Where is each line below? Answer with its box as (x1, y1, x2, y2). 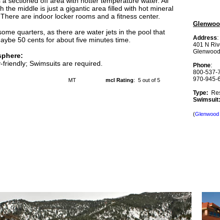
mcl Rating (106, 77, 134, 83)
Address (193, 34, 217, 41)
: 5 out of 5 (134, 77, 160, 83)
